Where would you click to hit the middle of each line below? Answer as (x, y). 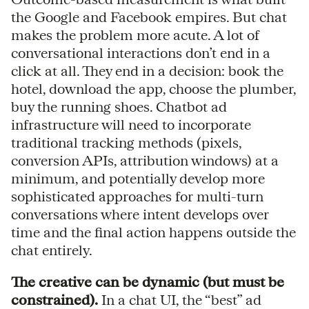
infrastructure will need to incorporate (131, 124)
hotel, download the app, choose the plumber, (153, 88)
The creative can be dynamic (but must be (148, 281)
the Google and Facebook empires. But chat (149, 17)
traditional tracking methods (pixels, (126, 142)
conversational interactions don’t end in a (141, 52)
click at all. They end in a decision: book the (147, 70)
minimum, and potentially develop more (138, 178)
